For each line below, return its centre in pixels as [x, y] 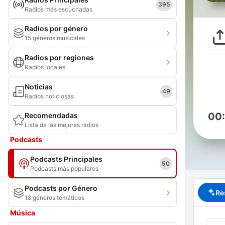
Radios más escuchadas [59, 9]
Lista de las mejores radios [62, 125]
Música [23, 213]
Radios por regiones [59, 58]
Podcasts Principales [66, 159]
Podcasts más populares [64, 168]
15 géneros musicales [55, 38]
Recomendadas [51, 115]
